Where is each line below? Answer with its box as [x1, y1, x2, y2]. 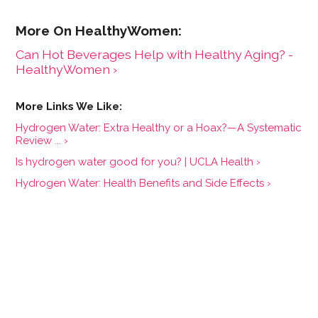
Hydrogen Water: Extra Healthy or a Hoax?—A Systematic [16, 121, 302, 134]
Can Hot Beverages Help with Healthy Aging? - [16, 46, 294, 62]
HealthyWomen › [16, 61, 118, 77]
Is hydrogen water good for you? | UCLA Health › [16, 155, 261, 168]
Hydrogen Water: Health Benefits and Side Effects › [16, 176, 272, 190]
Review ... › [16, 133, 69, 147]
